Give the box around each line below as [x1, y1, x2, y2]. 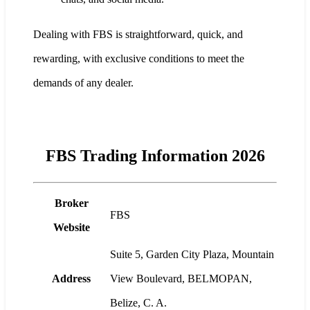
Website [53, 221, 90, 233]
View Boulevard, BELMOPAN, [110, 272, 252, 284]
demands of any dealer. [33, 76, 134, 89]
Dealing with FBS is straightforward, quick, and [33, 28, 243, 40]
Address [52, 272, 91, 284]
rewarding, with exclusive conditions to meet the [33, 52, 244, 64]
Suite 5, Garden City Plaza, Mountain [110, 248, 274, 260]
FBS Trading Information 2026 [45, 146, 265, 165]
